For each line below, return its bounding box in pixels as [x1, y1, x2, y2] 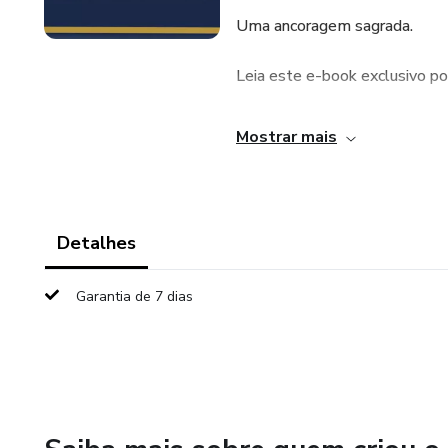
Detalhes [57, 231, 136, 255]
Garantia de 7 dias [76, 287, 193, 306]
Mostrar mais [236, 126, 337, 148]
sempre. [236, 141, 293, 163]
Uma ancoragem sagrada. [236, 15, 413, 37]
